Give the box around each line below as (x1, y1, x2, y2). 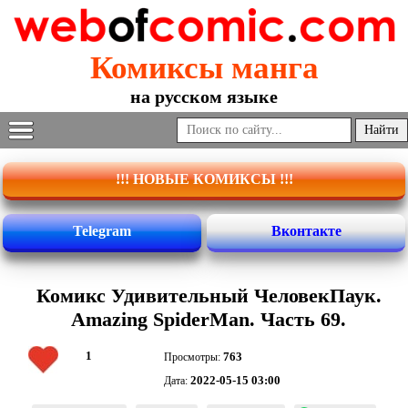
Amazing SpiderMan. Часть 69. (71, 308, 346, 331)
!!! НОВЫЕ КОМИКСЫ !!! (115, 171, 293, 188)
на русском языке (130, 87, 278, 107)
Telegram (73, 223, 131, 240)
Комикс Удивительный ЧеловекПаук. (36, 284, 382, 308)
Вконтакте (270, 223, 342, 240)
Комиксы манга (89, 50, 319, 87)
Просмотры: (164, 351, 223, 364)
